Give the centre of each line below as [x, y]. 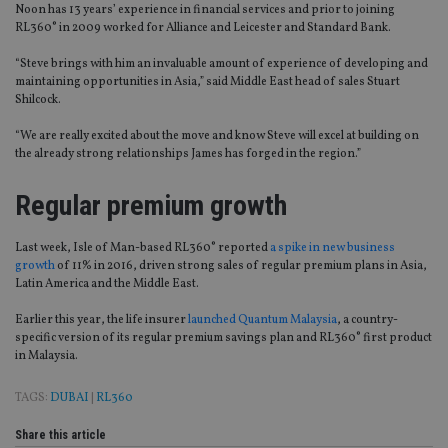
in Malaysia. [46, 356]
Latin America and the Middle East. [107, 284]
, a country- [367, 320]
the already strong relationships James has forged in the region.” [188, 154]
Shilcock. [38, 100]
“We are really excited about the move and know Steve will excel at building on [217, 136]
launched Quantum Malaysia [262, 320]
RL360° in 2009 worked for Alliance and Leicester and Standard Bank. [203, 28]
